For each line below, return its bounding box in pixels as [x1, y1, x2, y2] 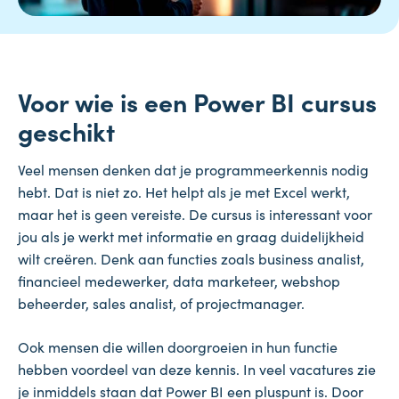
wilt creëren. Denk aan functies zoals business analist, [18, 248, 364, 269]
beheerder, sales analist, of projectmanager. [18, 293, 305, 313]
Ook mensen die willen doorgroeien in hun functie [18, 337, 338, 357]
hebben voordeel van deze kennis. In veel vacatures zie [18, 359, 376, 379]
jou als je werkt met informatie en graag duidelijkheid [18, 226, 364, 247]
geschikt [18, 112, 115, 149]
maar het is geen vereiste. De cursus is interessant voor [18, 204, 372, 224]
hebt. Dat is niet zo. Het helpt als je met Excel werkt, [18, 182, 350, 202]
